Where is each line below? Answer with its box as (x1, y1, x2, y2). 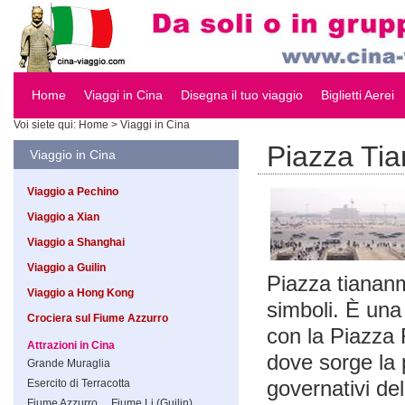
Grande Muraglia (27, 357, 110, 370)
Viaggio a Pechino (27, 185, 118, 198)
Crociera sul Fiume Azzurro (27, 312, 168, 325)
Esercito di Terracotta (27, 377, 130, 390)
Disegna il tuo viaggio (181, 88, 303, 102)
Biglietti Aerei (321, 88, 394, 102)
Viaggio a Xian (27, 211, 99, 223)
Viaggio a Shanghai (27, 236, 125, 249)
